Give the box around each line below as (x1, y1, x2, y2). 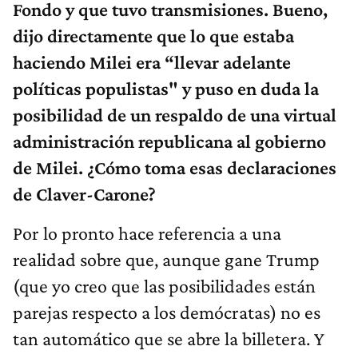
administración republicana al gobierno (13, 129, 326, 152)
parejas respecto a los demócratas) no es (13, 300, 320, 323)
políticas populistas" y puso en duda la (13, 77, 319, 99)
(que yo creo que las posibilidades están (13, 274, 316, 296)
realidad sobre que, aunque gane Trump (13, 248, 320, 270)
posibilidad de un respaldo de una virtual (13, 103, 336, 125)
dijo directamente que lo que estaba (13, 24, 294, 46)
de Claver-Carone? (13, 182, 156, 205)
